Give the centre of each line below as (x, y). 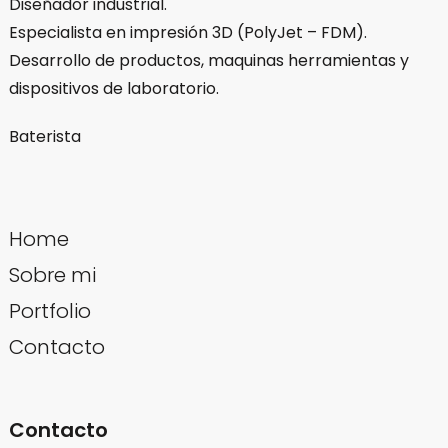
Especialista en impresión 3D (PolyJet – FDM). (187, 32)
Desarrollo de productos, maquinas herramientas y (208, 60)
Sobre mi (52, 274)
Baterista (44, 136)
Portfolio (49, 310)
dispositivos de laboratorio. (113, 88)
